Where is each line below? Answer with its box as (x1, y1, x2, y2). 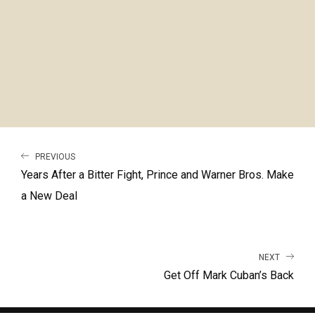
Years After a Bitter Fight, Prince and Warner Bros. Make (21, 168, 294, 182)
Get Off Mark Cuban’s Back (164, 269, 294, 283)
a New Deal (21, 189, 77, 203)
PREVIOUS (33, 152, 75, 162)
